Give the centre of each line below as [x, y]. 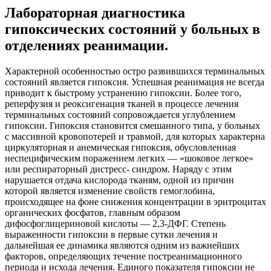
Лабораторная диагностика [95, 12]
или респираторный [47, 169]
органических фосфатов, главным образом [93, 212]
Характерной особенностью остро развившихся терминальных [135, 71]
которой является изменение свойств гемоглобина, [110, 191]
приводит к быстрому [51, 93]
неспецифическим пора [54, 158]
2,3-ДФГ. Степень [189, 223]
